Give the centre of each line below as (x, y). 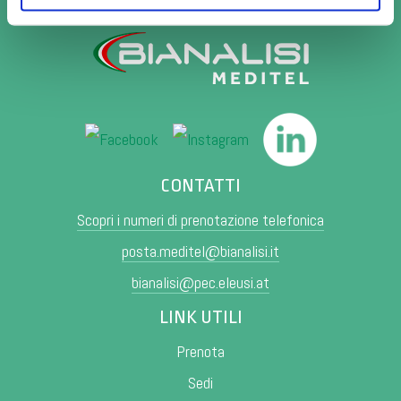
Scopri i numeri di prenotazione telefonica (200, 219)
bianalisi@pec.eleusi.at (200, 282)
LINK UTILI (200, 316)
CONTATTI (200, 185)
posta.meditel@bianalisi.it (200, 251)
